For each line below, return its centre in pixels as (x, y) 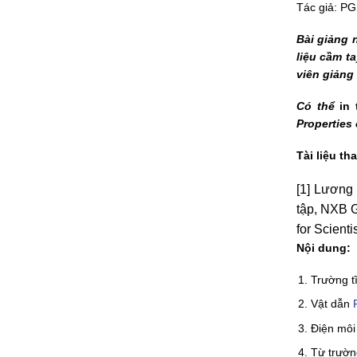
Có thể (318, 106)
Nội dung (322, 247)
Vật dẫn (332, 304)
